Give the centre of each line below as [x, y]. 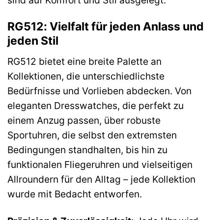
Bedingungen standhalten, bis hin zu [87, 150]
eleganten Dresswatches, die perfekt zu [96, 105]
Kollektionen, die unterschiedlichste [86, 76]
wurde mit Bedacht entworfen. [75, 194]
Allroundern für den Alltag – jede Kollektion [101, 179]
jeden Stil [33, 41]
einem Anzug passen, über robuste [84, 120]
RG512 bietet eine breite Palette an [84, 61]
